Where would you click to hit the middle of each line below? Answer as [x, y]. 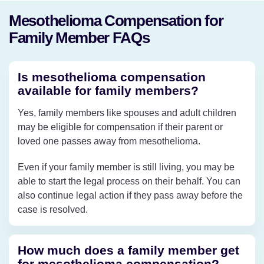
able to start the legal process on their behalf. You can [129, 181]
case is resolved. [53, 209]
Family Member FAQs [79, 37]
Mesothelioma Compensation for [116, 20]
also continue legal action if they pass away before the [130, 195]
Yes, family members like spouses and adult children [127, 113]
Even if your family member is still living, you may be [126, 167]
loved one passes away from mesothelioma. [109, 141]
